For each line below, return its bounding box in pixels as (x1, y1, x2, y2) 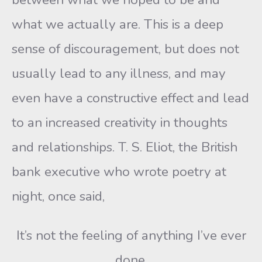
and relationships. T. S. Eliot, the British (12, 138, 237, 156)
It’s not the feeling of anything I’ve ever (16, 226, 246, 244)
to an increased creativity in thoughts (12, 113, 227, 132)
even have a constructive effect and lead (12, 89, 249, 107)
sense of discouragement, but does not (12, 40, 239, 58)
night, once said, (12, 187, 105, 205)
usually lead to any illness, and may (12, 64, 226, 82)
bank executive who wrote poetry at (12, 163, 226, 181)
